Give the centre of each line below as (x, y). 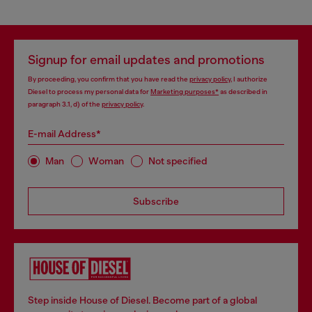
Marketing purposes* (185, 91)
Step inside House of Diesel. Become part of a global (142, 300)
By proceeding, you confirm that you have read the (109, 79)
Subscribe (156, 201)
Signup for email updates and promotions (146, 60)
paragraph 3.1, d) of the (65, 104)
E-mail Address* (64, 133)
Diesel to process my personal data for (89, 91)
